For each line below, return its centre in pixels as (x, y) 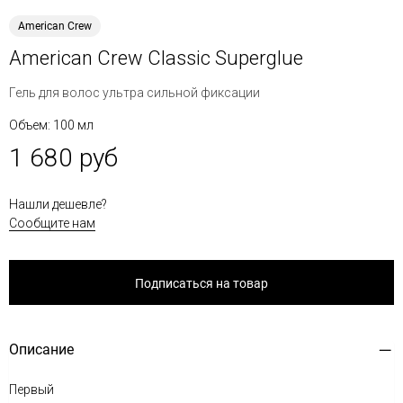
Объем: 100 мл (51, 125)
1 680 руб (63, 158)
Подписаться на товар (201, 283)
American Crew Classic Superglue (156, 58)
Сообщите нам (52, 223)
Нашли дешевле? (58, 204)
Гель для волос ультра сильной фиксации (134, 93)
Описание (41, 349)
